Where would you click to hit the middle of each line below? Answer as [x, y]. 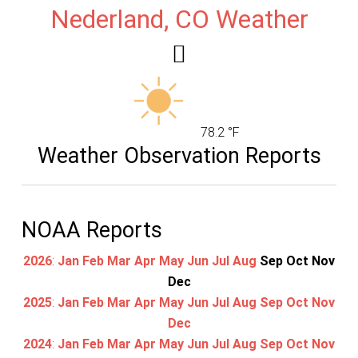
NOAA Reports [91, 230]
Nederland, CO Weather [179, 19]
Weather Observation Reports [179, 155]
